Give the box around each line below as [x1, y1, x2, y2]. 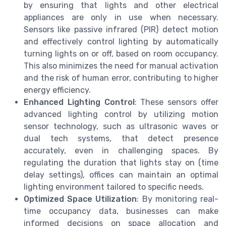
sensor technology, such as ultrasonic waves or [24, 121, 218, 131]
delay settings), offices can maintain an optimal [24, 169, 218, 180]
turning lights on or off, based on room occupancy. [24, 48, 218, 59]
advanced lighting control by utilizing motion [24, 109, 218, 119]
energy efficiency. [24, 85, 91, 95]
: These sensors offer [134, 97, 219, 107]
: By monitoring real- [137, 194, 219, 204]
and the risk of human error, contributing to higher [24, 73, 218, 83]
